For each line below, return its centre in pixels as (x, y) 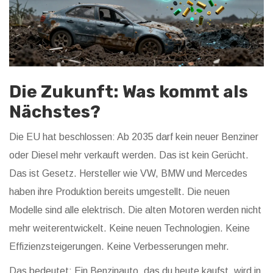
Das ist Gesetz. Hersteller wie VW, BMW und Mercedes (128, 174)
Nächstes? (55, 112)
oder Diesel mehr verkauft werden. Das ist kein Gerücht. (129, 155)
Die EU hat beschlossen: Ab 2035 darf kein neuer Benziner (134, 137)
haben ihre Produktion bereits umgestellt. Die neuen (119, 192)
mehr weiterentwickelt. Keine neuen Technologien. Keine (129, 229)
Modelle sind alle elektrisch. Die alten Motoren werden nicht (135, 210)
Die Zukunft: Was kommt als (129, 92)
